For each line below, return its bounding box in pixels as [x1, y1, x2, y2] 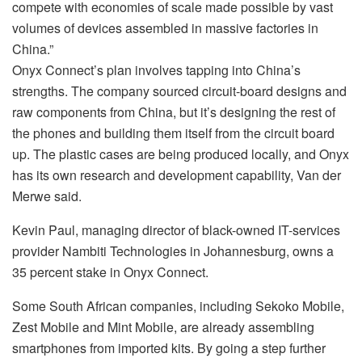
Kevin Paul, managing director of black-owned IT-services [12, 220, 340, 239]
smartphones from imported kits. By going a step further [12, 338, 326, 357]
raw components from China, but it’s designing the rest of [12, 102, 335, 121]
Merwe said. [12, 186, 82, 205]
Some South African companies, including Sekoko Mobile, [12, 296, 344, 315]
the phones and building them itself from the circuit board [12, 123, 335, 142]
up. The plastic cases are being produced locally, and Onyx [12, 144, 349, 163]
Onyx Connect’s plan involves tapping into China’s [12, 60, 301, 79]
